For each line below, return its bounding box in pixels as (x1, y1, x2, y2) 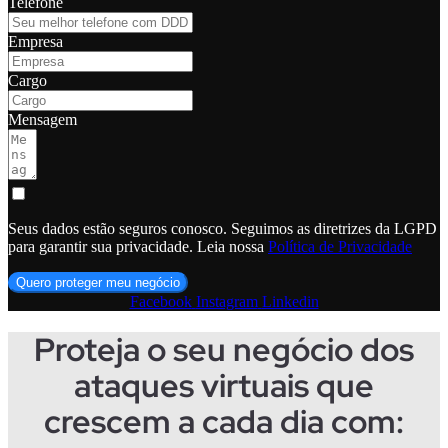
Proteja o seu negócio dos (34, 328, 414, 372)
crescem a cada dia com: (44, 400, 404, 444)
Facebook (129, 292, 192, 310)
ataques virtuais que (74, 364, 374, 408)
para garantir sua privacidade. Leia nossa (8, 237, 268, 255)
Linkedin (261, 292, 319, 310)
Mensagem (8, 110, 77, 128)
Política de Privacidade (268, 237, 412, 255)
